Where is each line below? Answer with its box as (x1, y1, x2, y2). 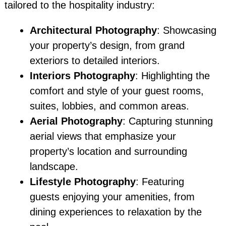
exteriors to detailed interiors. (29, 55, 160, 67)
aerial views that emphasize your (29, 131, 176, 142)
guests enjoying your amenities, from (29, 191, 195, 203)
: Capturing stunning (122, 116, 213, 127)
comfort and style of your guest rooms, (29, 85, 204, 97)
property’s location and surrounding (29, 146, 187, 157)
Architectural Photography (29, 25, 157, 36)
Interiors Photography (29, 70, 135, 82)
